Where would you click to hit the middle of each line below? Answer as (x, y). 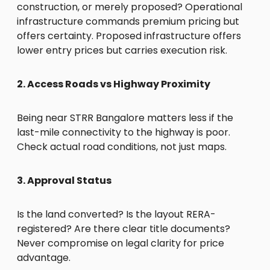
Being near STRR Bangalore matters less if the (125, 118)
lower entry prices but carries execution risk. (122, 50)
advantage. (44, 257)
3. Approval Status (64, 180)
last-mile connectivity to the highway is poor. (124, 132)
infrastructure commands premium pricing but (128, 21)
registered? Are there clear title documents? (124, 228)
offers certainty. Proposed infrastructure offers (129, 36)
